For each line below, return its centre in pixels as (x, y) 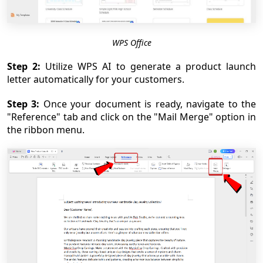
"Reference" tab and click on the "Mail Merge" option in (131, 117)
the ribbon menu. (46, 129)
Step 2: (24, 66)
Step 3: (25, 104)
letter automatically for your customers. (96, 79)
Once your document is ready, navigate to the (150, 104)
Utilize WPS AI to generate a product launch (149, 66)
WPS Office (131, 42)
